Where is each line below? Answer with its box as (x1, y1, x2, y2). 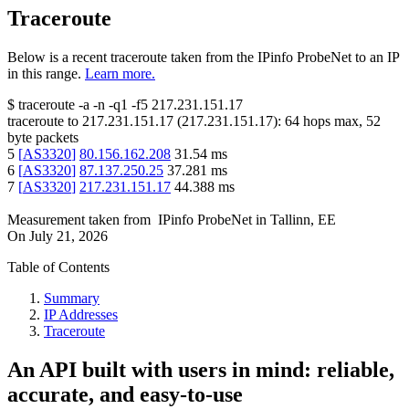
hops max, (299, 113, 366, 130)
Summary (44, 290, 100, 307)
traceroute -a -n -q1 (18, 97, 128, 113)
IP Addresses (44, 307, 118, 323)
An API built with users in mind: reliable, (7, 358, 394, 383)
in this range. (7, 66, 81, 82)
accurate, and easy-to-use (7, 383, 243, 407)
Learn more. (85, 66, 155, 82)
